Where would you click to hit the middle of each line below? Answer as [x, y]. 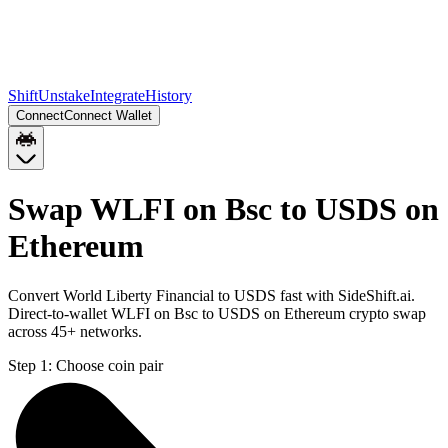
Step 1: [30, 365]
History [168, 95]
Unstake [64, 95]
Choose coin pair [109, 365]
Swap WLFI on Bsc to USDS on [223, 209]
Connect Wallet [108, 115]
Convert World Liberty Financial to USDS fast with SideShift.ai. [211, 295]
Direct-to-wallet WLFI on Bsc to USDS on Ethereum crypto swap [217, 313]
